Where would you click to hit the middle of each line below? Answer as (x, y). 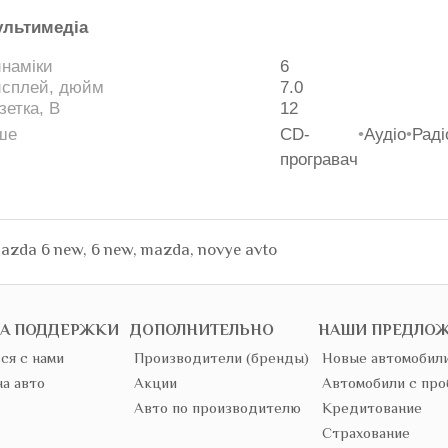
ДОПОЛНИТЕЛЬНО (202, 329)
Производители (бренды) (221, 357)
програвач (319, 159)
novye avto (237, 249)
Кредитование (372, 407)
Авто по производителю (217, 407)
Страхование (366, 432)
